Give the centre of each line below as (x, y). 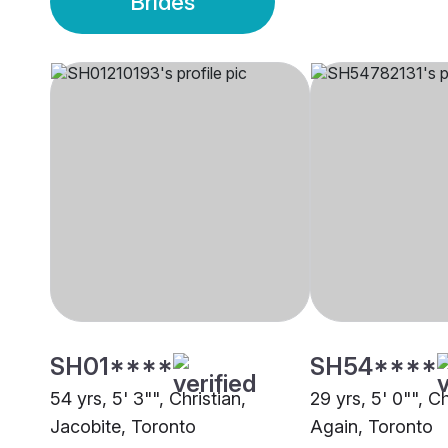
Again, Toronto (371, 427)
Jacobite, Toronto (123, 427)
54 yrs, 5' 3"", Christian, (148, 399)
